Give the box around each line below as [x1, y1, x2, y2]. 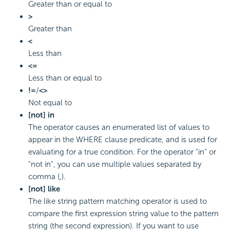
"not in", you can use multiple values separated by [28, 159, 201, 169]
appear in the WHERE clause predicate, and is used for [28, 135, 217, 144]
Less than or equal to [28, 73, 102, 83]
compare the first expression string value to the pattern [28, 208, 219, 218]
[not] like [28, 184, 60, 194]
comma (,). [28, 171, 66, 181]
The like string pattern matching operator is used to [28, 196, 207, 206]
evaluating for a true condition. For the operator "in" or [28, 147, 216, 157]
